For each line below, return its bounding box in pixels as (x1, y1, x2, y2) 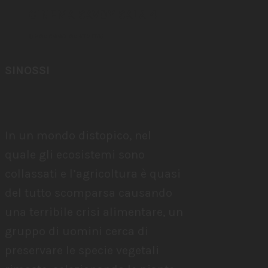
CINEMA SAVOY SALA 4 (29, 8, 157, 22)
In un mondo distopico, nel (5, 129, 151, 142)
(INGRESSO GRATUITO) (29, 32, 104, 40)
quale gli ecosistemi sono (5, 148, 145, 162)
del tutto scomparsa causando (5, 186, 172, 200)
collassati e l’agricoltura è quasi (5, 167, 181, 181)
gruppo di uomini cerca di (5, 224, 148, 238)
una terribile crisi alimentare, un (5, 205, 183, 219)
